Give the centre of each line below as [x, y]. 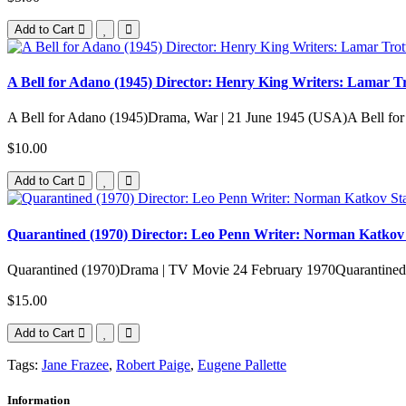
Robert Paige [153, 364]
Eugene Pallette [242, 364]
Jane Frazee [75, 364]
